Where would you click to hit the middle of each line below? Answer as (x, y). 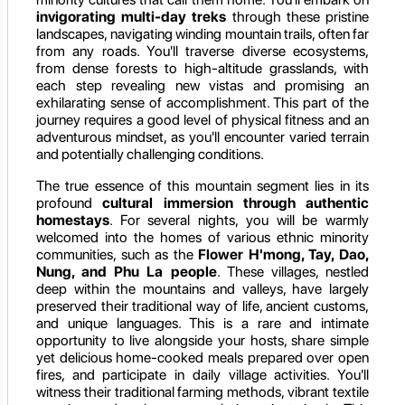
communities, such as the (118, 254)
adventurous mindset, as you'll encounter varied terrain (202, 137)
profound (70, 202)
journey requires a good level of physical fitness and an (202, 119)
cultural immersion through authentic (235, 202)
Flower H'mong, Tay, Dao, (284, 254)
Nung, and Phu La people (127, 271)
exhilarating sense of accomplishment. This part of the (202, 102)
